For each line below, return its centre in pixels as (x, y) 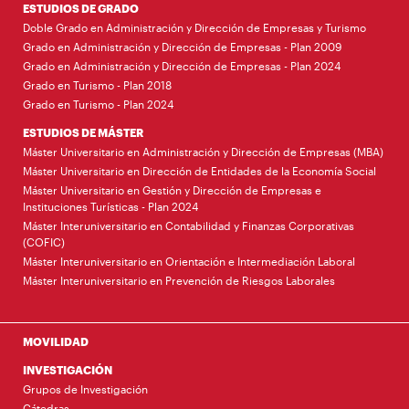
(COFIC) (44, 241)
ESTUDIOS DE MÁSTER (83, 132)
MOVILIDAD (56, 341)
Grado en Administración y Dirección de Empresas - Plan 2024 (182, 65)
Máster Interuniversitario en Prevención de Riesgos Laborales (179, 280)
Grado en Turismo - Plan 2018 (97, 84)
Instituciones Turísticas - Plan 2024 (110, 206)
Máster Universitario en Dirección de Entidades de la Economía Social (199, 170)
